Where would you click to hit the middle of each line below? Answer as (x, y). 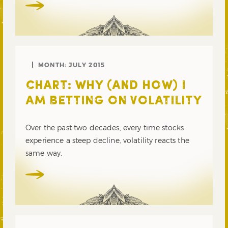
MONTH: (54, 65)
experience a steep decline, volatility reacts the (107, 140)
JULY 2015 (87, 65)
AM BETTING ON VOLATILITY (113, 102)
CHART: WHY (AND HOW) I (106, 86)
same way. (44, 153)
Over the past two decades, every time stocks (105, 128)
